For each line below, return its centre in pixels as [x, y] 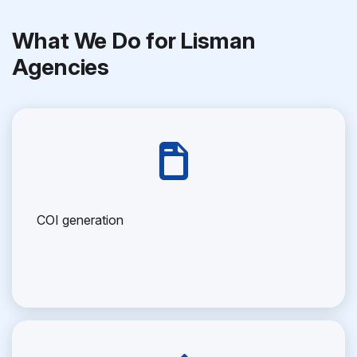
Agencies [61, 67]
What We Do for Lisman [134, 41]
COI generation [80, 220]
